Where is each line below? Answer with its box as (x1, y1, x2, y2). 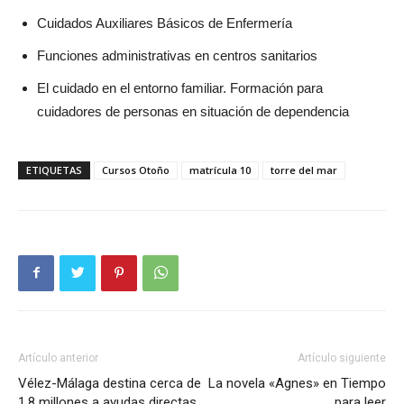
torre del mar (271, 162, 337, 177)
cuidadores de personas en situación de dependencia (37, 103, 349, 119)
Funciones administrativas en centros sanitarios (37, 47, 317, 63)
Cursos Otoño (102, 162, 170, 177)
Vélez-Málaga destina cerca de (18, 374, 201, 391)
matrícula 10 (189, 162, 251, 177)
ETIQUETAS (26, 162, 82, 177)
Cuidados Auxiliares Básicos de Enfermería (37, 14, 292, 31)
